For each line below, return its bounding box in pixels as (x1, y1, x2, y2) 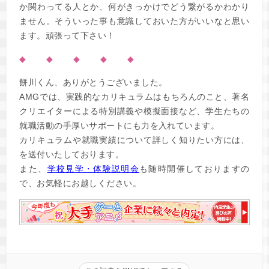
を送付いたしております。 (19, 149, 124, 159)
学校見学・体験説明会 (47, 163, 140, 174)
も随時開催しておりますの (139, 163, 250, 174)
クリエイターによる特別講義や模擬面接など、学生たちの (19, 106, 250, 116)
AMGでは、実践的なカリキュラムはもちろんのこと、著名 (19, 91, 250, 101)
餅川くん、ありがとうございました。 (19, 77, 168, 87)
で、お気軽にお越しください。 (19, 178, 142, 188)
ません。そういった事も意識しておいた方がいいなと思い (19, 16, 250, 26)
